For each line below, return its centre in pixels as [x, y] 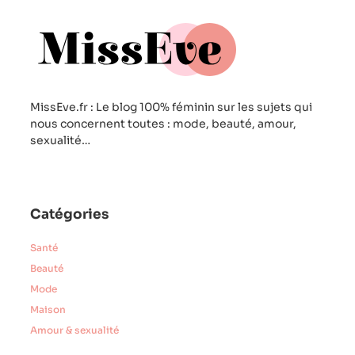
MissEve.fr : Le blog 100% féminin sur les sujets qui [171, 107]
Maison [48, 310]
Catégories [69, 215]
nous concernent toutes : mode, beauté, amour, [163, 123]
